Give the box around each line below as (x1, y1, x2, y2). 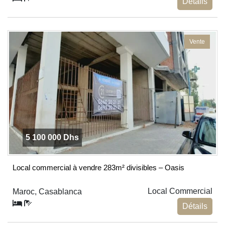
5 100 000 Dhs (25, 133, 79, 142)
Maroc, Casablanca (13, 187, 82, 196)
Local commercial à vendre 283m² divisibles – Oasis (13, 163, 184, 172)
